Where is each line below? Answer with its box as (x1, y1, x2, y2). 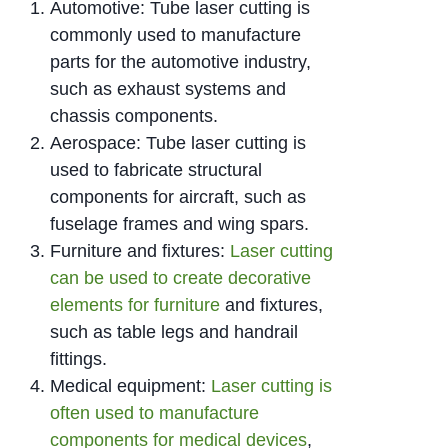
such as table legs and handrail (50, 322, 298, 343)
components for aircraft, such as (50, 187, 306, 208)
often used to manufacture (50, 403, 259, 424)
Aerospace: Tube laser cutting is (50, 133, 306, 154)
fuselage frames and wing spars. (50, 214, 309, 235)
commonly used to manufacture (50, 25, 301, 46)
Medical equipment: (50, 376, 211, 397)
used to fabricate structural (50, 160, 262, 181)
